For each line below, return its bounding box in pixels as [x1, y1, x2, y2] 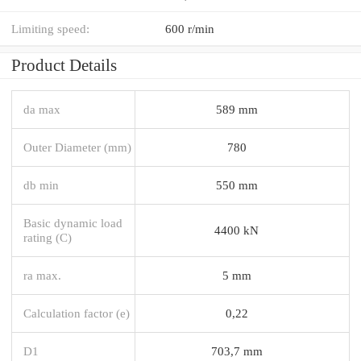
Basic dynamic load [23, 215, 122, 230]
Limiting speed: [11, 21, 89, 35]
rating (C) [23, 230, 72, 244]
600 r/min [165, 21, 214, 35]
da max [23, 102, 60, 116]
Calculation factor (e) [23, 305, 130, 320]
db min [23, 177, 59, 192]
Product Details [11, 55, 117, 75]
